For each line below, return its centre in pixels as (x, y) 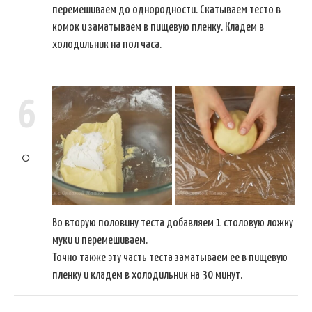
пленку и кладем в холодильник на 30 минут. (147, 276)
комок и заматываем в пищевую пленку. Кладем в (158, 28)
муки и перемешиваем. (100, 241)
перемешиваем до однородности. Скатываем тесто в (166, 10)
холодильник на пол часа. (107, 45)
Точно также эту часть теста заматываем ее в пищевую (170, 258)
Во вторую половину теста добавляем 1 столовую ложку (173, 224)
